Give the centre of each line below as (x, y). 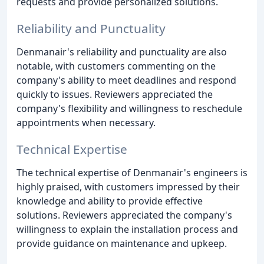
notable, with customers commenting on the (116, 66)
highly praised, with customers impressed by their (128, 187)
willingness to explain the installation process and (127, 229)
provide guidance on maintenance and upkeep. (122, 243)
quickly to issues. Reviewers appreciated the (115, 95)
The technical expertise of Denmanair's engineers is (132, 172)
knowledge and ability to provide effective (110, 201)
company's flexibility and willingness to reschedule (129, 109)
